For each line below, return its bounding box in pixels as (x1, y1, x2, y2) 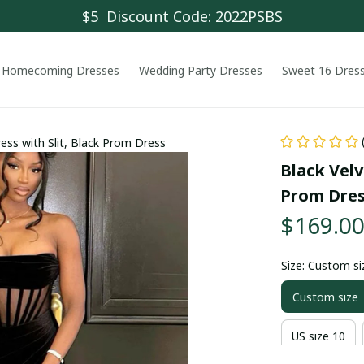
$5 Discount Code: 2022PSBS (81, 6, 283, 26)
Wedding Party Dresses (138, 62, 262, 78)
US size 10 (291, 327, 345, 344)
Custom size (292, 288, 358, 305)
